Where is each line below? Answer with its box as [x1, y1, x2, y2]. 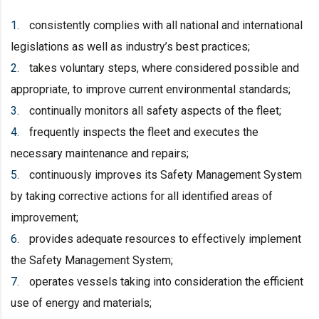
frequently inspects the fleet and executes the [29, 125, 258, 139]
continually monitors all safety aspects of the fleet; [29, 103, 281, 117]
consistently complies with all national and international [29, 18, 303, 32]
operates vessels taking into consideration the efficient [29, 274, 303, 288]
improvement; [11, 210, 78, 224]
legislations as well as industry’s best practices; [11, 39, 250, 53]
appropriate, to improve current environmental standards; [11, 82, 291, 96]
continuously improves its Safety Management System [29, 167, 302, 182]
